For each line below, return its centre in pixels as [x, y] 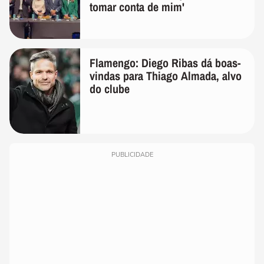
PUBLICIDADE [132, 155]
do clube [110, 89]
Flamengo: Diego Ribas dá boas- [165, 63]
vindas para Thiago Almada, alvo [166, 76]
